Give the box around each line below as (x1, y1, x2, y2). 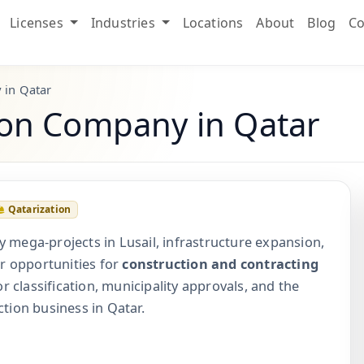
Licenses (10, 14, 67, 32)
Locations (182, 14, 244, 32)
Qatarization (7, 202, 71, 217)
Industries (90, 14, 158, 32)
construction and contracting (122, 255, 319, 274)
